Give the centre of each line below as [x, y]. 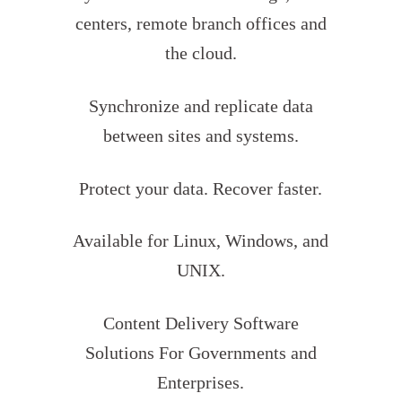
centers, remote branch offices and [201, 24]
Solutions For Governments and [201, 353]
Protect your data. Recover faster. [201, 188]
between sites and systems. [201, 135]
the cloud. [201, 54]
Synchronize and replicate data [201, 106]
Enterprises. [201, 382]
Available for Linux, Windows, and [201, 241]
